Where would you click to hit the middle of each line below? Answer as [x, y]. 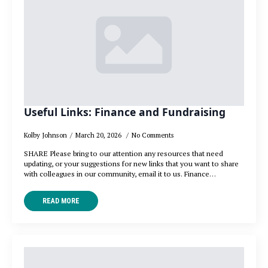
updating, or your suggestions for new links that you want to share [131, 164]
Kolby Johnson [45, 135]
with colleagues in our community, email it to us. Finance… [120, 174]
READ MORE [61, 201]
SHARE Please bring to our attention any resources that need [124, 154]
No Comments [153, 135]
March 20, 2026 [99, 135]
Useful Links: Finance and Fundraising [125, 112]
